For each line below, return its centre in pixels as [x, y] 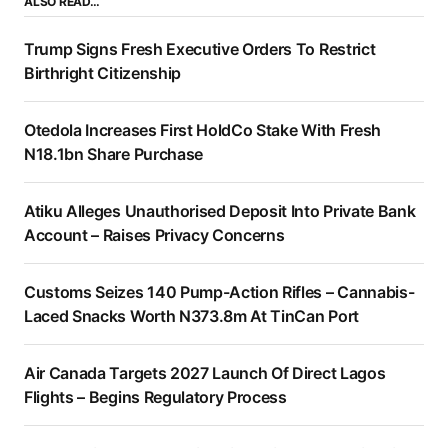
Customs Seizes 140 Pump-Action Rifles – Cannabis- [219, 292]
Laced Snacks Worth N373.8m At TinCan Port [191, 316]
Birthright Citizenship [102, 73]
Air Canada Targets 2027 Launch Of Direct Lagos [205, 373]
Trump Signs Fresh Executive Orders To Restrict [200, 49]
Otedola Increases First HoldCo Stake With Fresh [202, 130]
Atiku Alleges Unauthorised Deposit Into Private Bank [220, 211]
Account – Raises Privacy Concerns [154, 235]
